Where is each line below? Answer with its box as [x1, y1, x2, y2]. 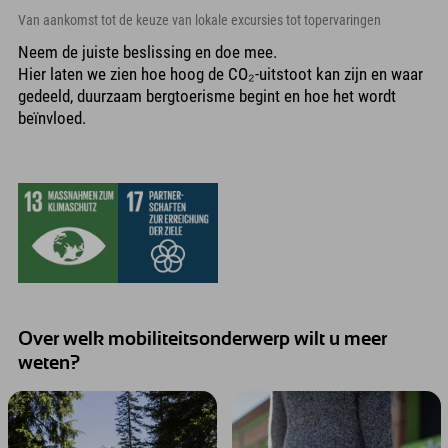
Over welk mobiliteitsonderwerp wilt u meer [18, 330, 387, 350]
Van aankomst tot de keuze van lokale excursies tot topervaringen [18, 12, 381, 29]
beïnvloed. [18, 108, 86, 129]
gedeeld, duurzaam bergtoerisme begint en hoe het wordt [18, 86, 396, 107]
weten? [18, 354, 80, 374]
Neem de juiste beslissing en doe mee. [18, 42, 277, 63]
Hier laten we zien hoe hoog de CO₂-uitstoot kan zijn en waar [18, 64, 423, 85]
